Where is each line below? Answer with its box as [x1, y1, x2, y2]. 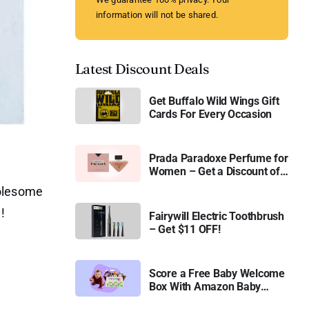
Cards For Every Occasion [148, 108, 272, 121]
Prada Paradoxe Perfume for [148, 152, 288, 166]
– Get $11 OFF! [148, 222, 221, 236]
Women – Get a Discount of [148, 165, 280, 179]
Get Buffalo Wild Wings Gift [148, 94, 279, 108]
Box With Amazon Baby [148, 280, 261, 294]
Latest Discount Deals [74, 60, 209, 77]
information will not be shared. [95, 10, 219, 20]
